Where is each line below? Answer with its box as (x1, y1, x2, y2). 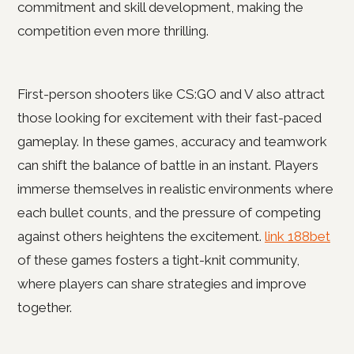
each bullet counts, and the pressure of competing (17, 205, 321, 220)
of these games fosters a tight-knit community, (17, 252, 299, 268)
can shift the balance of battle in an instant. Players (17, 157, 318, 173)
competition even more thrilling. (17, 23, 209, 39)
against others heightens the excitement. (17, 228, 265, 244)
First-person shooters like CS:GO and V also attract (17, 86, 325, 102)
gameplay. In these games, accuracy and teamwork (17, 134, 327, 149)
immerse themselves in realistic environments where (17, 181, 333, 197)
